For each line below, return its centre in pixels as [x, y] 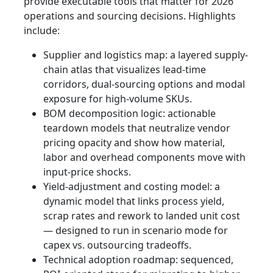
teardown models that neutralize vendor [137, 128]
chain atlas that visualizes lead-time [125, 70]
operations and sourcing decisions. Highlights [130, 16]
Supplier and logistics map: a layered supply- [146, 55]
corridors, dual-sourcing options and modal [144, 84]
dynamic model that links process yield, [134, 201]
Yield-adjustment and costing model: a [132, 187]
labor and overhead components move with [144, 158]
